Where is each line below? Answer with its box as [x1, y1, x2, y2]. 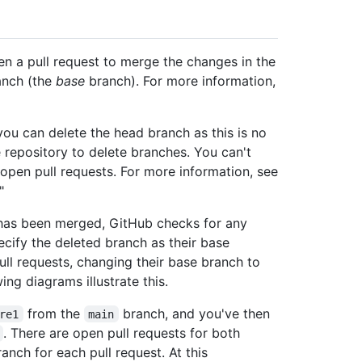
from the [23, 305, 84, 322]
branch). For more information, [85, 72, 276, 89]
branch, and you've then [118, 305, 274, 322]
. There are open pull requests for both [2, 324, 244, 341]
